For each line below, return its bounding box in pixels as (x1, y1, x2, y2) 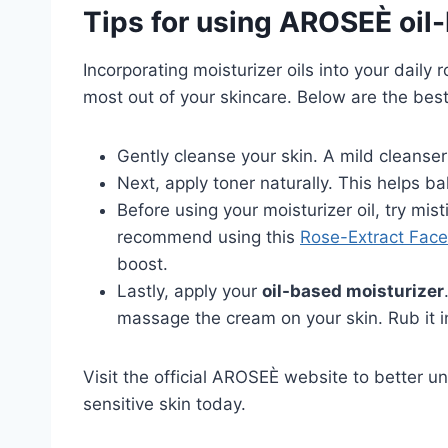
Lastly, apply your (117, 280, 262, 301)
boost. (117, 253, 168, 274)
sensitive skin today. (83, 393, 246, 414)
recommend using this (117, 226, 300, 247)
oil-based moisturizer (262, 280, 444, 301)
